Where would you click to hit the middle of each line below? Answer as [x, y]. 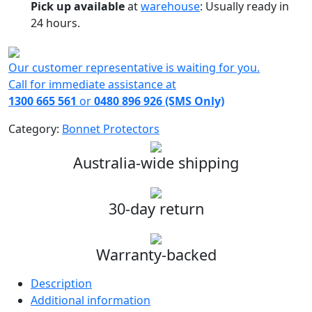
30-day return [156, 208]
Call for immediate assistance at [92, 84]
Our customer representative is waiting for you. [134, 67]
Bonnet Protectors [111, 128]
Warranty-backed [156, 254]
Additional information [91, 300]
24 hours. [55, 23]
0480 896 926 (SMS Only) [159, 101]
